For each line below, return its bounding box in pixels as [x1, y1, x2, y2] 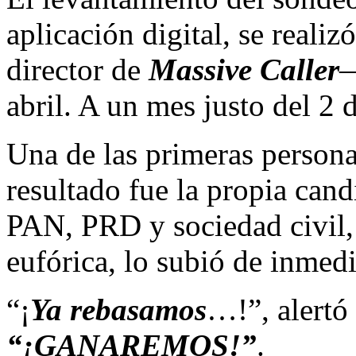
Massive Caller [149, 52, 339, 87]
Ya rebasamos [30, 292, 207, 327]
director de [6, 52, 149, 87]
